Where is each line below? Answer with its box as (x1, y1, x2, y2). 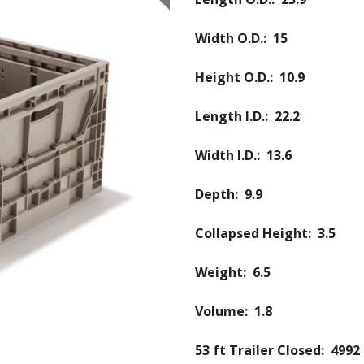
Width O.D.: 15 (182, 29, 288, 47)
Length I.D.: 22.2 (182, 107, 300, 125)
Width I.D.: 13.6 (182, 146, 292, 164)
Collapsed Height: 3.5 (182, 224, 336, 242)
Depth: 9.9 (182, 185, 262, 203)
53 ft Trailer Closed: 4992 (182, 341, 360, 359)
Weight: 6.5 (182, 263, 271, 281)
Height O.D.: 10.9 (182, 68, 305, 86)
